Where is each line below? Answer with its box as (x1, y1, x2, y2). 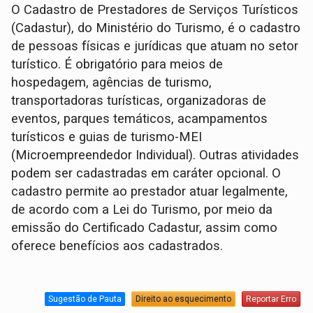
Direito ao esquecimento (135, 294, 231, 305)
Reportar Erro (245, 294, 296, 305)
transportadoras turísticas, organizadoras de (11, 92, 267, 108)
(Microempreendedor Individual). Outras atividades (11, 147, 300, 163)
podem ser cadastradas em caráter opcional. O (11, 165, 282, 181)
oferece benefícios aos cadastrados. (11, 238, 224, 254)
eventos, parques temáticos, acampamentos (11, 110, 268, 126)
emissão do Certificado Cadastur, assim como (11, 219, 278, 235)
